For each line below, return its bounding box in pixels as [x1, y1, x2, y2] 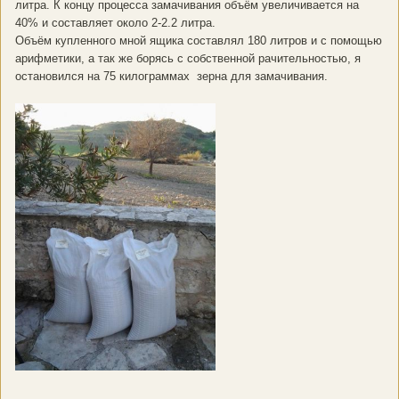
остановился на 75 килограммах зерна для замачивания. [15, 69, 328, 84]
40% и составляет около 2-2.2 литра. [15, 16, 216, 30]
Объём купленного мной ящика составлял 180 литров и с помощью [15, 34, 382, 48]
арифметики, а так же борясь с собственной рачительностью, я [15, 52, 361, 66]
